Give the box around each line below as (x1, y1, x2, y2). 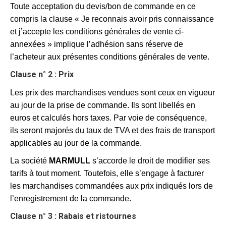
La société (10, 156, 49, 165)
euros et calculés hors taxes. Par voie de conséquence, (10, 114, 207, 122)
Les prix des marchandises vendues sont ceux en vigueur (10, 88, 215, 97)
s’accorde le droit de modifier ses (90, 156, 210, 165)
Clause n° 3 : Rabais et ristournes (10, 211, 136, 221)
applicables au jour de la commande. (10, 139, 142, 147)
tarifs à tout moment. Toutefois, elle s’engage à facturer (10, 169, 204, 178)
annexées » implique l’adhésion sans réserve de (10, 40, 183, 48)
